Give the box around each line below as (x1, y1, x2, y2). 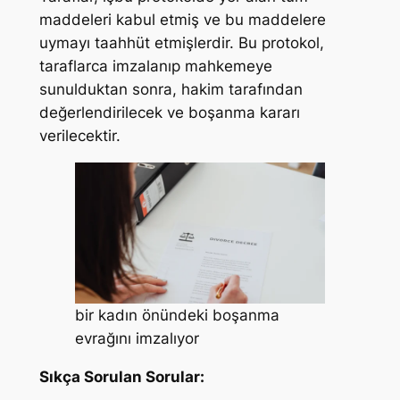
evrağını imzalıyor (74, 329, 199, 347)
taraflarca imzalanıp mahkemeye (38, 57, 272, 76)
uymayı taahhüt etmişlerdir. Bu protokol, (38, 34, 324, 53)
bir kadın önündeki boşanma (74, 305, 279, 324)
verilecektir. (38, 127, 121, 146)
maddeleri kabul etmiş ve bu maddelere (38, 11, 326, 29)
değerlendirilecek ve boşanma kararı (38, 104, 300, 122)
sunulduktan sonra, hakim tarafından (38, 80, 303, 99)
